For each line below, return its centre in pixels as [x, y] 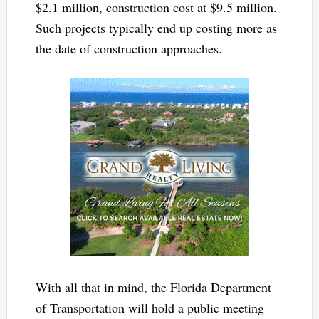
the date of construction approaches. [129, 48]
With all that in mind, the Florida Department [153, 287]
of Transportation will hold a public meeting [150, 307]
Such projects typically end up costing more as [156, 27]
